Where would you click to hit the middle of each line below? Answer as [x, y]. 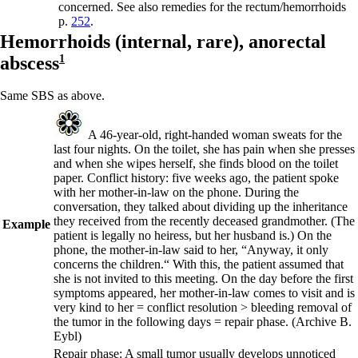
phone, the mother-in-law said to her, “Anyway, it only [191, 250]
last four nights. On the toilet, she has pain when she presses [204, 149]
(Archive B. [322, 322]
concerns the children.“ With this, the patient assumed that [199, 264]
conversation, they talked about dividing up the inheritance [201, 207]
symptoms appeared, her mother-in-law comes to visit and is [204, 293]
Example [26, 224]
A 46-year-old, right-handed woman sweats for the [215, 135]
